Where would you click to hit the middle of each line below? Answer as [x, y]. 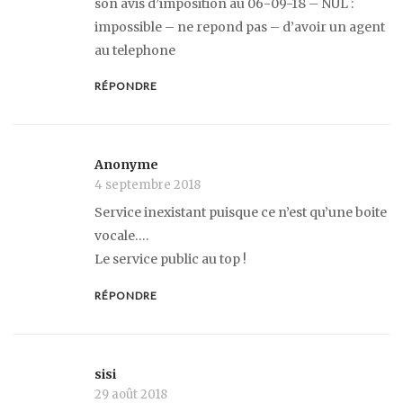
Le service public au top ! [170, 260]
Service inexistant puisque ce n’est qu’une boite [241, 213]
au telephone [135, 50]
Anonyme [126, 165]
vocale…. [121, 236]
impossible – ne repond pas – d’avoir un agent [240, 27]
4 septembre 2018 [148, 185]
